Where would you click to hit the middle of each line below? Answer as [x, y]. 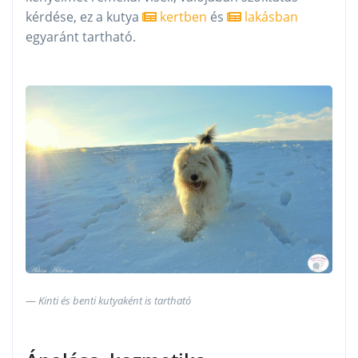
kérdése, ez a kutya [84, 17]
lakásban [270, 17]
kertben [182, 17]
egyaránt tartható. [81, 37]
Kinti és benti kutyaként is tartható [115, 301]
